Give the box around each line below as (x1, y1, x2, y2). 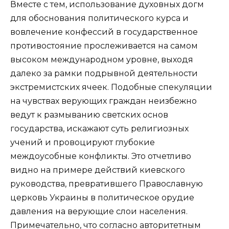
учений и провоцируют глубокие (10, 137, 155, 147)
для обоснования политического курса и (10, 13, 189, 23)
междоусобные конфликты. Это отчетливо (10, 151, 191, 161)
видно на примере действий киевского (10, 165, 185, 175)
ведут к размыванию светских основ (10, 109, 168, 120)
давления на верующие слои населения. (10, 206, 188, 216)
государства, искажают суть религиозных (10, 123, 189, 133)
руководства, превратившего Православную (10, 178, 203, 189)
